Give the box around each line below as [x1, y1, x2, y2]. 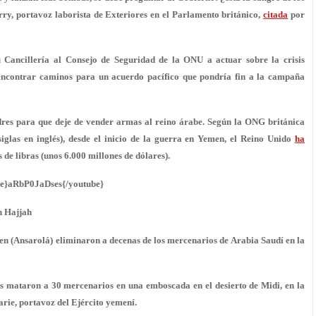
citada [263, 9, 288, 20]
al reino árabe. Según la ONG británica [142, 116, 305, 127]
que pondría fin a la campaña [178, 71, 305, 82]
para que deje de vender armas [16, 116, 142, 127]
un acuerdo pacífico [95, 71, 179, 82]
